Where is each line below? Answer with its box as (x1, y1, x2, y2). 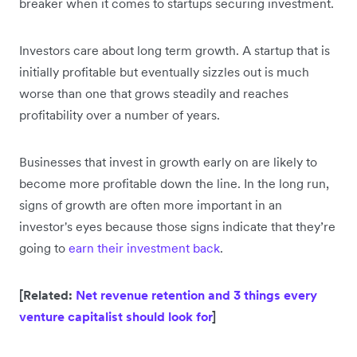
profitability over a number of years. (19, 106, 223, 123)
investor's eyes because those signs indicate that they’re (19, 218, 335, 234)
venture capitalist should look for (19, 308, 212, 324)
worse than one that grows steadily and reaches (19, 84, 288, 101)
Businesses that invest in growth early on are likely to (19, 153, 317, 170)
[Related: (19, 286, 76, 303)
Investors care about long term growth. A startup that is (19, 41, 330, 58)
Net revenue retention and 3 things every (76, 286, 317, 303)
